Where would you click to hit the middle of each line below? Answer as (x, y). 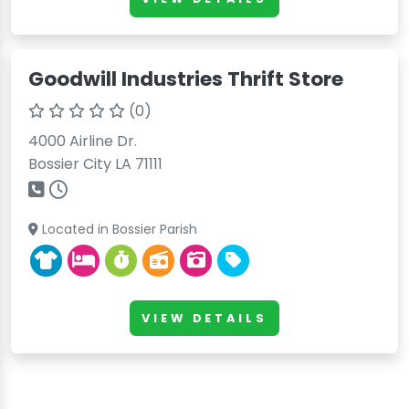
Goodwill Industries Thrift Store (186, 79)
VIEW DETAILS (204, 318)
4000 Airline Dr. (83, 142)
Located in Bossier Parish (118, 230)
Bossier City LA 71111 (96, 164)
